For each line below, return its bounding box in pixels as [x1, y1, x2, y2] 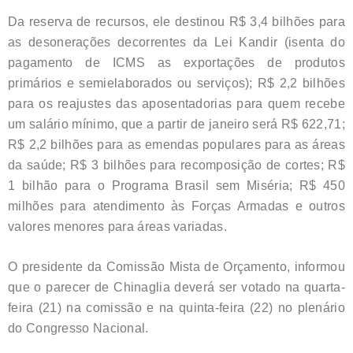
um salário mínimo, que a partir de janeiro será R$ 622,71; [8, 117, 345, 131]
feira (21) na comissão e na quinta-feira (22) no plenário [8, 300, 345, 314]
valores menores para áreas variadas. [8, 219, 227, 233]
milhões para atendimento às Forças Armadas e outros [8, 199, 345, 213]
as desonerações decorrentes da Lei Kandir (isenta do [8, 35, 345, 49]
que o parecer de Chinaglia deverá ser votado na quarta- [8, 280, 345, 294]
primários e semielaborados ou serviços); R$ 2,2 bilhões [8, 76, 345, 90]
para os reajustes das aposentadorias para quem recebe [8, 96, 345, 110]
